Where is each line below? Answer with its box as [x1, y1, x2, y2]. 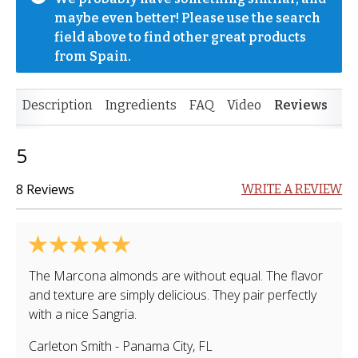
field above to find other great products [54, 30, 306, 45]
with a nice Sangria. [29, 305, 137, 323]
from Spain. [54, 49, 131, 64]
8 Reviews [16, 181, 74, 198]
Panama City [122, 337, 193, 355]
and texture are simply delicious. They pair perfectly [29, 286, 316, 304]
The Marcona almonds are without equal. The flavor [29, 267, 323, 284]
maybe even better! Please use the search [54, 10, 320, 26]
